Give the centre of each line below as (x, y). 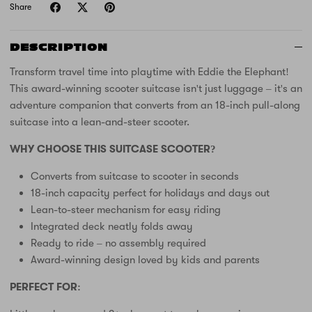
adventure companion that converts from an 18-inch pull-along (155, 106)
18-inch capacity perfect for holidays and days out (150, 193)
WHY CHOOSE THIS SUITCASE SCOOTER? (113, 149)
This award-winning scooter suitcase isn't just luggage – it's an (156, 89)
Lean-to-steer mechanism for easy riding (126, 210)
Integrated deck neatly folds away (112, 227)
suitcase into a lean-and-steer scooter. (101, 122)
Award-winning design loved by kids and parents (145, 260)
